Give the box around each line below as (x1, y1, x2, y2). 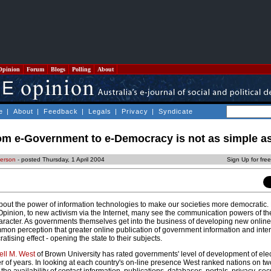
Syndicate (158, 108, 193, 115)
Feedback (44, 108, 78, 115)
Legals (88, 108, 111, 115)
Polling (70, 66, 93, 73)
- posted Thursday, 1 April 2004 (16, 156, 105, 163)
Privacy (122, 108, 148, 115)
